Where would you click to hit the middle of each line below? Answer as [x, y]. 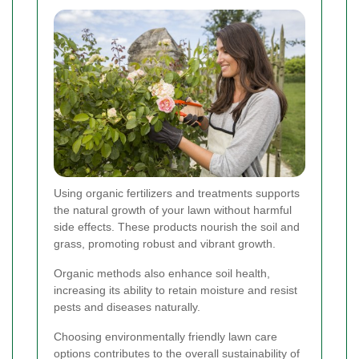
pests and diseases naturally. [127, 307]
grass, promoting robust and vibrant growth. [165, 244]
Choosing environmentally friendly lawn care [165, 337]
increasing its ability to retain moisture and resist [175, 290]
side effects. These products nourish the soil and [177, 227]
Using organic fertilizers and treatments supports [177, 194]
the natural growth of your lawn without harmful [173, 210]
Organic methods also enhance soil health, [162, 274]
